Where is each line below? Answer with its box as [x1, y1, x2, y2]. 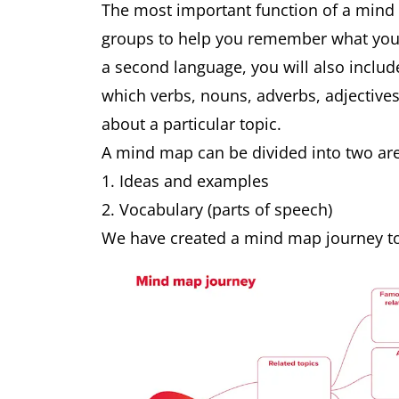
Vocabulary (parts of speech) [119, 199, 332, 220]
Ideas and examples [119, 170, 269, 191]
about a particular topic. [102, 113, 281, 134]
